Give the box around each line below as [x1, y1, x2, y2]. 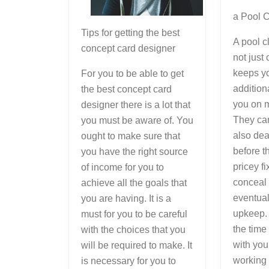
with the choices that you [81, 225, 186, 235]
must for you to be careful [81, 209, 187, 220]
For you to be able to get [81, 68, 184, 79]
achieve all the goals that [81, 178, 187, 189]
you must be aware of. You [81, 115, 193, 126]
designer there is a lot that [81, 100, 190, 110]
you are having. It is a [81, 193, 171, 204]
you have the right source [81, 147, 188, 157]
